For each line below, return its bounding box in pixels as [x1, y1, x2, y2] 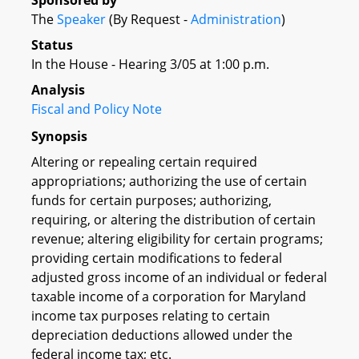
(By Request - [106, 10, 191, 28]
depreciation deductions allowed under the [31, 325, 292, 344]
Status [31, 36, 73, 54]
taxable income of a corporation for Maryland [31, 287, 306, 305]
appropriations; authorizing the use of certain [31, 171, 307, 190]
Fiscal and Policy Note [31, 100, 162, 118]
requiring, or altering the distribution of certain [31, 210, 316, 228]
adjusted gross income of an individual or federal [31, 268, 327, 286]
